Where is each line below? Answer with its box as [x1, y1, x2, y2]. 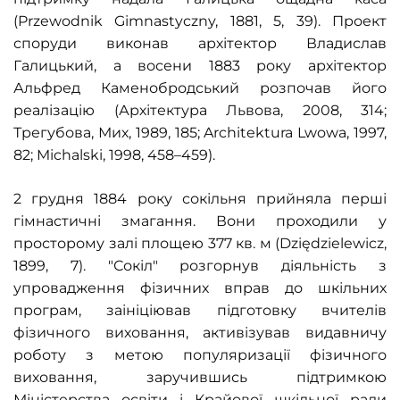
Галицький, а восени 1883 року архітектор [13, 57, 387, 74]
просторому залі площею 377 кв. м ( [13, 235, 279, 252]
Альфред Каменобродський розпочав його [13, 79, 387, 96]
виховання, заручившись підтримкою [13, 369, 387, 386]
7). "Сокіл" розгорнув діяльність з [70, 257, 387, 274]
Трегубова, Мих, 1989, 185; [13, 124, 204, 141]
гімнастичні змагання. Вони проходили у [13, 212, 387, 229]
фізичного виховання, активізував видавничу [13, 324, 387, 341]
